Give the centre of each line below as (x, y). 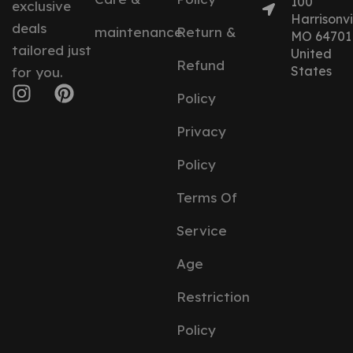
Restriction (213, 297)
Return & (206, 32)
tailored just (52, 50)
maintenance (138, 32)
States (311, 71)
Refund (201, 65)
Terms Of (207, 197)
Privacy (201, 131)
